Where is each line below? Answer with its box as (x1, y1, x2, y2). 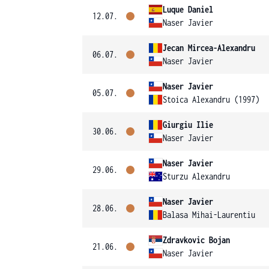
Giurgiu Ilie (163, 119, 213, 130)
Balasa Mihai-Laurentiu (163, 210, 255, 220)
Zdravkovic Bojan (163, 235, 230, 245)
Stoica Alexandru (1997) (163, 94, 259, 104)
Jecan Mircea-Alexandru (163, 43, 255, 53)
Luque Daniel (163, 4, 213, 14)
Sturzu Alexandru (163, 171, 230, 181)
